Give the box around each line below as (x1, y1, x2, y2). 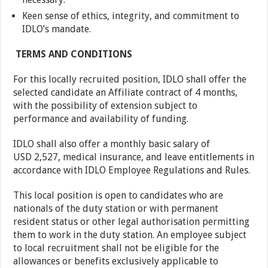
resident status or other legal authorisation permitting (13, 216, 250, 228)
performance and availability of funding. (13, 113, 189, 125)
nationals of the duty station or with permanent (13, 203, 219, 215)
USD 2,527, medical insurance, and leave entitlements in (13, 151, 255, 163)
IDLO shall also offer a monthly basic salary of (13, 138, 211, 150)
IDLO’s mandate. (22, 23, 92, 35)
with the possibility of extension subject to (13, 100, 198, 112)
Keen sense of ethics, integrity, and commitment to (22, 10, 240, 22)
